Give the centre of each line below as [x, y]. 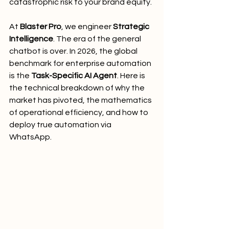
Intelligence [31, 39]
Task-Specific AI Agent [74, 76]
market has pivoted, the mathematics [81, 100]
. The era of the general [98, 39]
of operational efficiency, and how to [79, 112]
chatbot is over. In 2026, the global [74, 51]
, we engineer [87, 27]
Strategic [132, 27]
